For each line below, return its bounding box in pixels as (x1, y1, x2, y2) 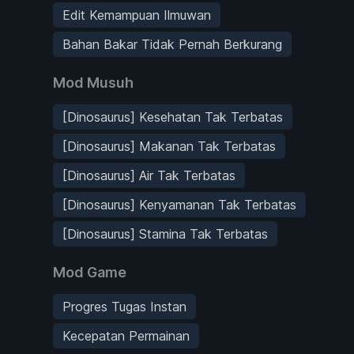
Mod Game (53, 263, 126, 281)
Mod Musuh (53, 73, 134, 91)
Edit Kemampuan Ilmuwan (62, 6, 211, 23)
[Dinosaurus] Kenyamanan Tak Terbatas (62, 196, 296, 213)
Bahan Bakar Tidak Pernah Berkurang (62, 36, 282, 52)
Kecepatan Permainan (62, 327, 190, 344)
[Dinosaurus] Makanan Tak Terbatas (62, 137, 276, 154)
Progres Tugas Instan (62, 298, 186, 314)
